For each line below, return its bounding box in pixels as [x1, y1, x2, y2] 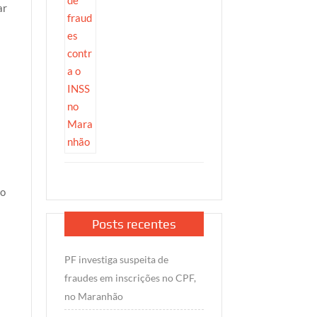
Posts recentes [91, 217, 176, 232]
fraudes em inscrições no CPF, [64, 272, 196, 284]
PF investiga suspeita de [64, 253, 168, 266]
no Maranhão [64, 290, 123, 303]
